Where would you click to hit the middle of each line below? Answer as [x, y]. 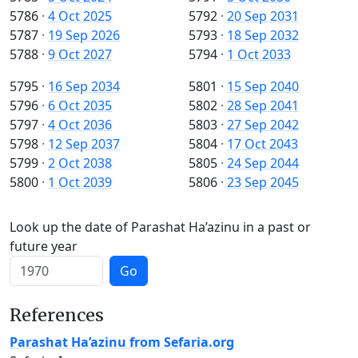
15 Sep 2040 [263, 87]
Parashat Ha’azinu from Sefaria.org [122, 342]
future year [44, 247]
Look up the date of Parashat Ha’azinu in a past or [160, 227]
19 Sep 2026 [84, 36]
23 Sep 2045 [263, 183]
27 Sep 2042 [263, 125]
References [57, 316]
